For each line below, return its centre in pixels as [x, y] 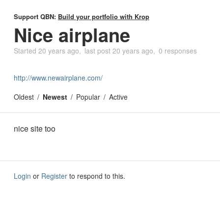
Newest [55, 97]
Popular [88, 97]
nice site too [35, 128]
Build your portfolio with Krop [104, 16]
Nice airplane [72, 35]
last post [98, 51]
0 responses [178, 51]
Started [26, 51]
